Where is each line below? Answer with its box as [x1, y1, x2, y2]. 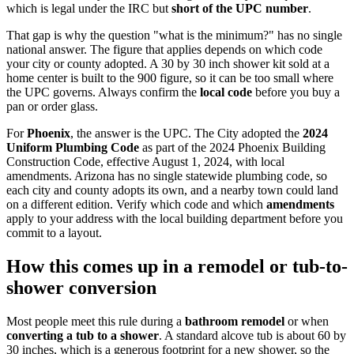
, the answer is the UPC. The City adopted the [70, 126, 303, 141]
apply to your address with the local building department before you [6, 212, 343, 226]
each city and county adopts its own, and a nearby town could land [6, 183, 338, 198]
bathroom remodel [185, 314, 284, 328]
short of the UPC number [171, 2, 308, 16]
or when [284, 314, 329, 328]
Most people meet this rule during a [6, 314, 185, 328]
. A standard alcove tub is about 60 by [159, 328, 346, 342]
